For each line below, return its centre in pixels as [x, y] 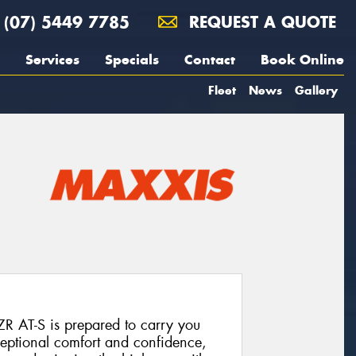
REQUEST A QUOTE [260, 22]
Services [52, 60]
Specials [132, 60]
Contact [210, 60]
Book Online [302, 60]
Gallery [316, 90]
